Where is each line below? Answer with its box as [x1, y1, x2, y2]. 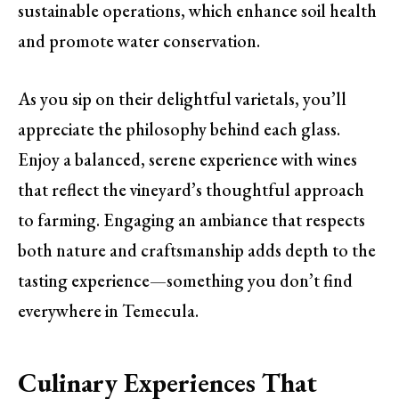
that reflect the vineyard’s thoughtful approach [18, 178, 364, 202]
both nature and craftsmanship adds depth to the [18, 239, 376, 263]
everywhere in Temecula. [18, 299, 199, 323]
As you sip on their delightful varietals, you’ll [18, 87, 346, 111]
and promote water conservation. [18, 29, 260, 53]
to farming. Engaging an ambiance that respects [18, 208, 365, 232]
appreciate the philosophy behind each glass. [18, 118, 340, 142]
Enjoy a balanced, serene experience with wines [18, 148, 357, 172]
